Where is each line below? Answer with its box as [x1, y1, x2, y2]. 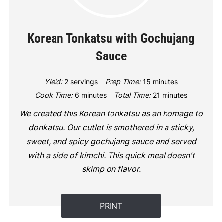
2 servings [64, 77, 98, 86]
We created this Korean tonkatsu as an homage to [19, 108, 203, 118]
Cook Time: [35, 90, 73, 99]
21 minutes [153, 90, 187, 99]
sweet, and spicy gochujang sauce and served [26, 136, 196, 146]
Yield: [44, 77, 62, 86]
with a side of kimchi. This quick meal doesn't [27, 150, 195, 160]
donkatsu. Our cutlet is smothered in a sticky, [28, 122, 194, 132]
